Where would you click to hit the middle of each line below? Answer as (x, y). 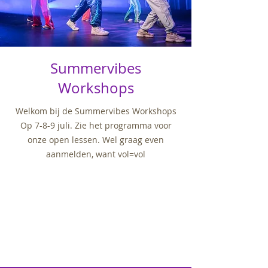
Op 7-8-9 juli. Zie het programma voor (96, 125)
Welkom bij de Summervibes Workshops (96, 111)
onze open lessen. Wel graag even (96, 140)
